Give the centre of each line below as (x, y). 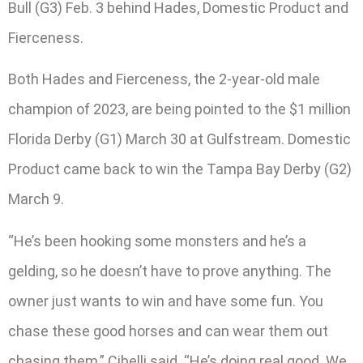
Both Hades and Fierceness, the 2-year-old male (164, 79)
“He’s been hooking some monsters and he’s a (157, 241)
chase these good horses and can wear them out (168, 331)
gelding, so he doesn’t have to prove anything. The (170, 271)
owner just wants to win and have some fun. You (166, 301)
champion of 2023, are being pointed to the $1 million (179, 109)
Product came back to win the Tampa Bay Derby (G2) (180, 169)
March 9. (36, 199)
